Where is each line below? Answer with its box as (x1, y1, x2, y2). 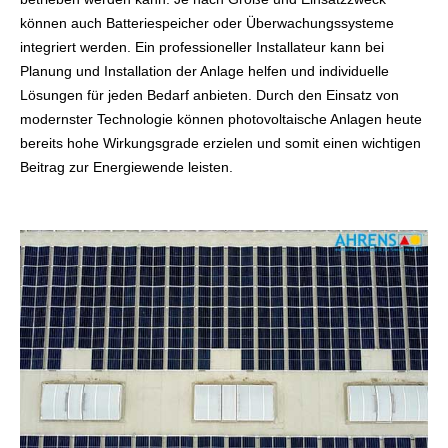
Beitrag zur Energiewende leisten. (20, 158, 233, 175)
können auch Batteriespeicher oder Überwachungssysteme (20, 14, 394, 31)
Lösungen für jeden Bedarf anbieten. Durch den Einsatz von (20, 86, 399, 103)
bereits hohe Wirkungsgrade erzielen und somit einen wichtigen (20, 134, 421, 151)
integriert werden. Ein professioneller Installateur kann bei (20, 38, 384, 55)
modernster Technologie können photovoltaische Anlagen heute (20, 110, 422, 127)
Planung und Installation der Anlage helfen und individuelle (20, 62, 389, 79)
